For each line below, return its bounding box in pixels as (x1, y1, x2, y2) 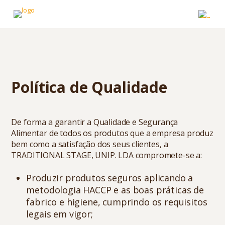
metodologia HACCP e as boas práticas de (26, 184, 204, 196)
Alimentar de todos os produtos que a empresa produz (11, 128, 213, 139)
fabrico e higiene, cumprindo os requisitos (26, 196, 207, 208)
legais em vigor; (26, 208, 93, 220)
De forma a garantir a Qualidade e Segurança (11, 117, 178, 128)
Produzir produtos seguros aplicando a (26, 172, 193, 184)
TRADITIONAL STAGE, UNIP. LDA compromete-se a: (11, 150, 202, 161)
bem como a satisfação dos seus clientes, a (11, 139, 168, 150)
